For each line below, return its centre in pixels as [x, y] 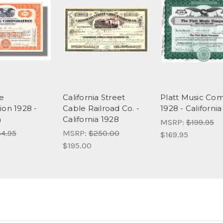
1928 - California [191, 109]
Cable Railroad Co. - [101, 109]
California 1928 [91, 119]
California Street [94, 98]
